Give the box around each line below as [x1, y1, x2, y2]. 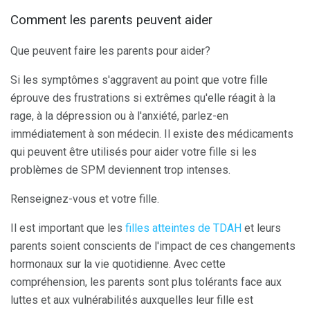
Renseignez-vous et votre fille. [10, 192, 159, 206]
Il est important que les [10, 221, 125, 235]
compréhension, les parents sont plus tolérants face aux [10, 275, 282, 289]
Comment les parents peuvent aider [10, 12, 212, 28]
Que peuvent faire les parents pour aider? [10, 44, 210, 57]
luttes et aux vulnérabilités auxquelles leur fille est [10, 293, 253, 307]
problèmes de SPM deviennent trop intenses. [10, 163, 230, 176]
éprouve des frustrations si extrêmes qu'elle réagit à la [10, 91, 275, 104]
